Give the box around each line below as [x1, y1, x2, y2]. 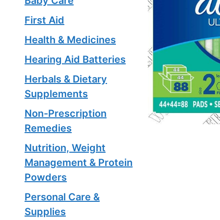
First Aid [25, 14, 64, 26]
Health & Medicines [25, 34, 116, 46]
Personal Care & [25, 191, 100, 203]
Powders [25, 171, 67, 183]
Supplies [25, 206, 66, 218]
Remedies [25, 122, 72, 134]
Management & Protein [25, 157, 133, 168]
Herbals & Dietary [25, 73, 107, 85]
